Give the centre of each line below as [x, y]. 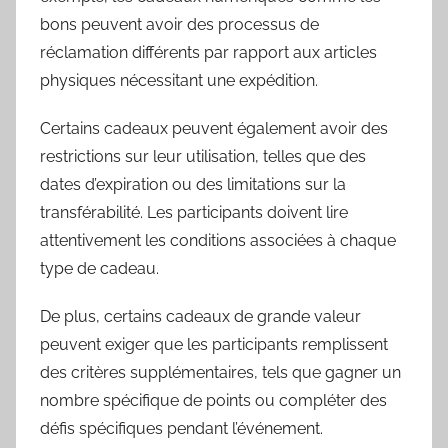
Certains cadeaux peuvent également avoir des [214, 128]
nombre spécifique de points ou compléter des [213, 400]
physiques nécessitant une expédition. [179, 80]
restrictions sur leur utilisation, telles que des [203, 156]
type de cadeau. [99, 268]
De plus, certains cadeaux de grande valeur [200, 316]
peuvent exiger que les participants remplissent [214, 344]
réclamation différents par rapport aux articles [208, 52]
